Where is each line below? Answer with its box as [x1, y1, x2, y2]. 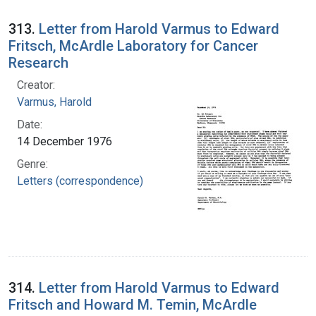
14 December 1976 [17, 134, 112, 148]
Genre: [17, 157, 48, 171]
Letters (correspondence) [17, 174, 143, 188]
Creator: [17, 78, 55, 92]
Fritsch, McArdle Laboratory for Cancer [8, 37, 258, 54]
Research [8, 54, 68, 71]
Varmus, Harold [17, 95, 92, 109]
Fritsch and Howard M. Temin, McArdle [8, 296, 257, 313]
